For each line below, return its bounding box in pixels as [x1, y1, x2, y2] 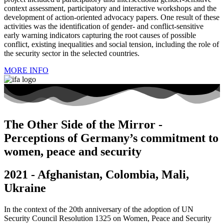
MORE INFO [4, 66, 48, 75]
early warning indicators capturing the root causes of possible [4, 31, 196, 40]
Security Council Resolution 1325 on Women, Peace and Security [4, 214, 211, 223]
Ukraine [4, 181, 46, 195]
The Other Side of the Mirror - [4, 117, 162, 131]
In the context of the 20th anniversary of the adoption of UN [4, 205, 193, 214]
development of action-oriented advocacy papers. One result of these [4, 13, 219, 22]
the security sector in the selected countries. [4, 49, 139, 58]
